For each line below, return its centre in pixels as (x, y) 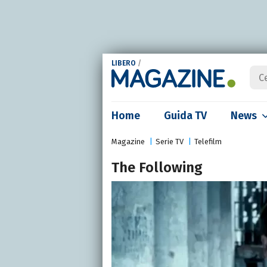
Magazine (128, 142)
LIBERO (124, 63)
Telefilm (208, 142)
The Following (157, 167)
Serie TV (170, 142)
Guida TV (185, 116)
